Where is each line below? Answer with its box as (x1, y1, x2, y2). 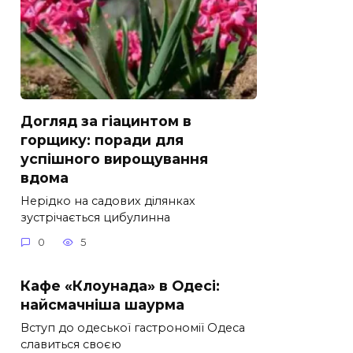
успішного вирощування (20, 150, 208, 167)
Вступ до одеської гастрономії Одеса (20, 320, 245, 335)
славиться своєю (20, 336, 121, 351)
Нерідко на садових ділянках (20, 193, 195, 208)
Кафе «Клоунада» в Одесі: (20, 277, 220, 294)
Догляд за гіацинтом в (20, 112, 191, 129)
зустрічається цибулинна (20, 210, 170, 225)
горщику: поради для (20, 131, 184, 148)
